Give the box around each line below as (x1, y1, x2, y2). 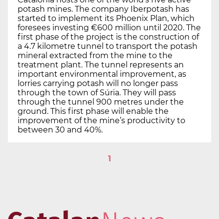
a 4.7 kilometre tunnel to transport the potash (18, 42, 197, 51)
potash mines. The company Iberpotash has (18, 4, 189, 14)
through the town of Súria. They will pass (18, 88, 176, 98)
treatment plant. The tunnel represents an (18, 60, 184, 70)
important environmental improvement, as (18, 69, 186, 79)
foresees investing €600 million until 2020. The (18, 23, 201, 33)
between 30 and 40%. (18, 125, 103, 135)
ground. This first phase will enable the (18, 107, 169, 116)
